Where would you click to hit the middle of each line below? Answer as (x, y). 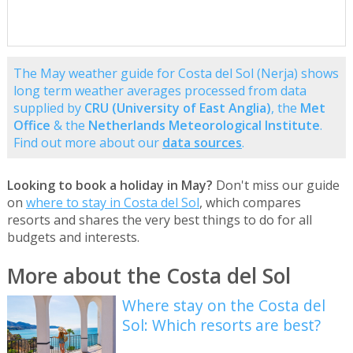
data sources (202, 142)
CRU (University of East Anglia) (177, 108)
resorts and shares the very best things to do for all (159, 219)
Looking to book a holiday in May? (110, 185)
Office (32, 125)
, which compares (250, 202)
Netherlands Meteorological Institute (204, 125)
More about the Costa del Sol (149, 276)
